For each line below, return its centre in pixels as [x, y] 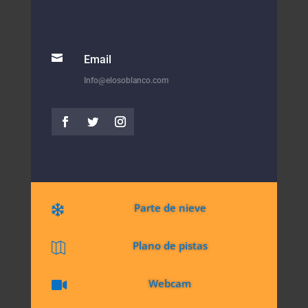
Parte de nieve [170, 207]
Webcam [170, 283]
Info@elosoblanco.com [126, 80]
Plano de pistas [170, 245]
